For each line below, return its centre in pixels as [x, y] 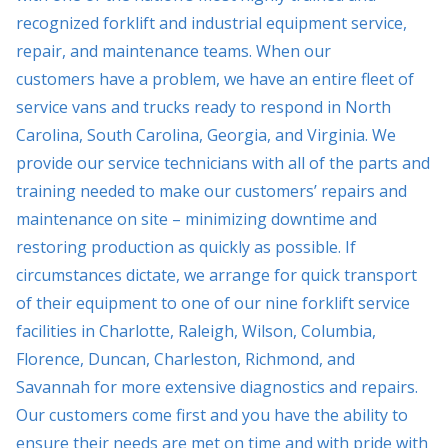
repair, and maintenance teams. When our [173, 51]
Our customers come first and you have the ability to [212, 415]
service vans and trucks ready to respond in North [203, 107]
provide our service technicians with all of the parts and [223, 163]
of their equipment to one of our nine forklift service [213, 303]
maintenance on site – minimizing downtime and [196, 219]
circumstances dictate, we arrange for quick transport [216, 275]
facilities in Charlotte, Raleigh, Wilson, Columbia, [196, 331]
